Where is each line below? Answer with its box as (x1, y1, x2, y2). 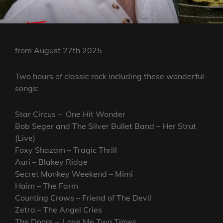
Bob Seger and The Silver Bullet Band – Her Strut (15, 121, 196, 131)
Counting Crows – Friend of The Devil (15, 193, 151, 203)
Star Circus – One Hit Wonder (15, 109, 127, 119)
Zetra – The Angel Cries (15, 205, 104, 215)
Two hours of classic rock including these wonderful (15, 71, 204, 82)
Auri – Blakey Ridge (15, 157, 88, 167)
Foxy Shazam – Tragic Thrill (15, 145, 119, 155)
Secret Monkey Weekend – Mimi (15, 169, 133, 179)
